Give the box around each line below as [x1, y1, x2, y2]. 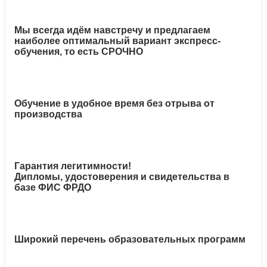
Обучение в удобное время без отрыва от [14, 98, 215, 109]
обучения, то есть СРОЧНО [14, 46, 143, 57]
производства [14, 109, 82, 120]
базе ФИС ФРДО [14, 182, 91, 193]
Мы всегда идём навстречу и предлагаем [14, 25, 210, 36]
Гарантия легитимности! [14, 161, 131, 172]
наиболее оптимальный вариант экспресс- [14, 36, 221, 46]
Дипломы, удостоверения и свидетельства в [14, 172, 229, 182]
